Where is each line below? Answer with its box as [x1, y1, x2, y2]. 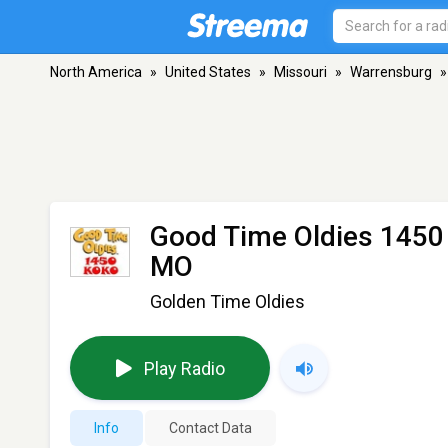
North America [50, 64, 142, 80]
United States [165, 64, 251, 80]
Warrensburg [350, 64, 432, 80]
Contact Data [169, 420, 252, 436]
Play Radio [143, 357, 225, 379]
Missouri [274, 64, 327, 80]
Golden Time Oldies [150, 291, 305, 312]
